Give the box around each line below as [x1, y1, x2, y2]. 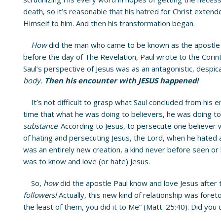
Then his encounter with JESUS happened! [44, 75, 198, 85]
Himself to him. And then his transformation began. [23, 18, 195, 28]
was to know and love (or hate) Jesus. [23, 156, 152, 166]
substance [23, 120, 57, 131]
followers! [23, 189, 57, 200]
